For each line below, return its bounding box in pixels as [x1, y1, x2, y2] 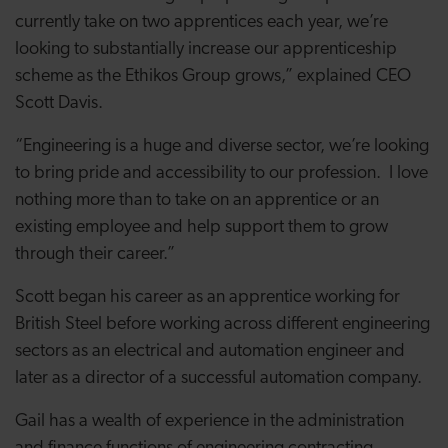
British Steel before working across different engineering [15, 315, 430, 334]
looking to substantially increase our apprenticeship [15, 40, 397, 59]
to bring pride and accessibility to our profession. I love [15, 164, 428, 183]
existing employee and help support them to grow [15, 218, 388, 237]
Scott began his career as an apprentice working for [15, 288, 400, 307]
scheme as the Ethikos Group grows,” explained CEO [15, 67, 411, 86]
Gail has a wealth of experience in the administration [15, 412, 404, 431]
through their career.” [15, 245, 175, 264]
